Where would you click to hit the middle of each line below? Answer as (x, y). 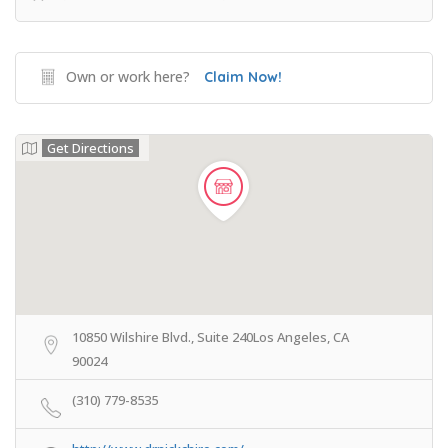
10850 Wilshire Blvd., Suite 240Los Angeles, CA (210, 337)
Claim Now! (243, 77)
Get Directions (90, 148)
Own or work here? (128, 76)
